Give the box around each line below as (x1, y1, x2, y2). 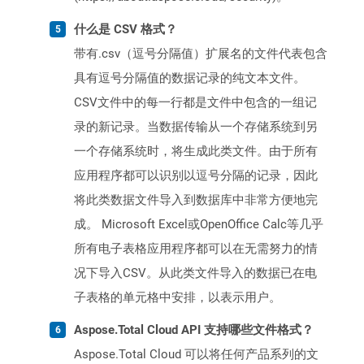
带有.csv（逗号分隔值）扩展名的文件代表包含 (74, 46, 327, 62)
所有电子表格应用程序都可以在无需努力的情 (74, 241, 318, 257)
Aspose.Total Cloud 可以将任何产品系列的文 (74, 347, 318, 362)
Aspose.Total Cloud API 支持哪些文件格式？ (74, 323, 314, 338)
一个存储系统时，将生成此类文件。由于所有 (74, 144, 318, 159)
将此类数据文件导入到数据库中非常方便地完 (74, 193, 318, 208)
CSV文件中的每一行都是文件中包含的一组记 (74, 95, 317, 110)
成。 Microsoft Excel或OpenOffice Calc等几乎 (74, 217, 323, 232)
